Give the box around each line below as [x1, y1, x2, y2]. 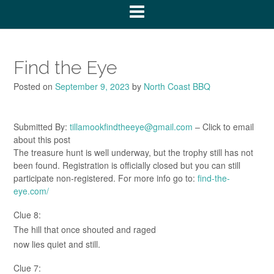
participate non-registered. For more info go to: [13, 172, 198, 185]
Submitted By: [13, 120, 70, 133]
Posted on [13, 80, 55, 92]
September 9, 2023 [55, 80, 130, 92]
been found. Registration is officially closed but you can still [13, 159, 240, 172]
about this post [13, 133, 70, 146]
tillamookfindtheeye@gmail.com [70, 120, 193, 133]
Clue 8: [13, 208, 41, 221]
